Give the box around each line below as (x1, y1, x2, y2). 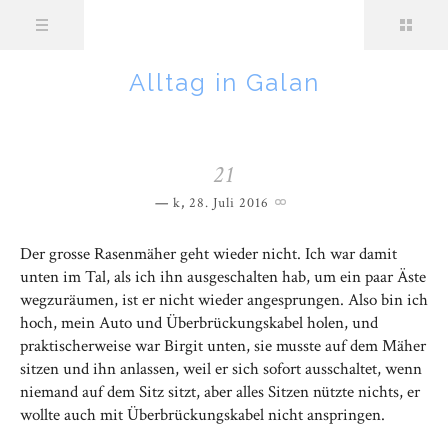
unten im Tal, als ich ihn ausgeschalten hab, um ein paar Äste (20, 266, 426, 288)
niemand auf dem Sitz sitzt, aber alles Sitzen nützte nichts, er (20, 381, 420, 403)
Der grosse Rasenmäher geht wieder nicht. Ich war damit (20, 243, 397, 265)
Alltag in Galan (128, 68, 320, 97)
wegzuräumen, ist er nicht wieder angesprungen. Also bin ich (20, 289, 428, 311)
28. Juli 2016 (189, 194, 269, 212)
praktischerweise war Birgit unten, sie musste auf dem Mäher (20, 335, 426, 357)
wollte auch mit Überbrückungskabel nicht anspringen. (20, 404, 385, 426)
